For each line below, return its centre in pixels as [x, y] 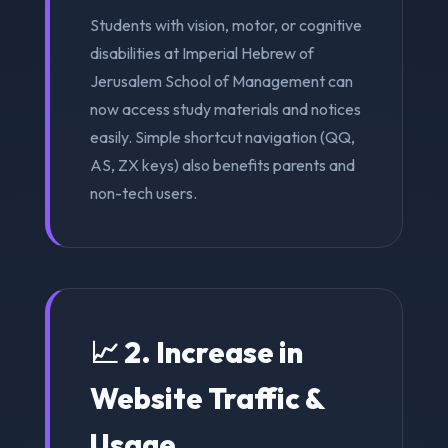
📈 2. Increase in [196, 351]
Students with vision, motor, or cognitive [225, 24]
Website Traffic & [206, 397]
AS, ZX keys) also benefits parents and [222, 164]
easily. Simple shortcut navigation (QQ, [222, 136]
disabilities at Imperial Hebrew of [201, 52]
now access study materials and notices [225, 108]
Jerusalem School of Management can [221, 80]
